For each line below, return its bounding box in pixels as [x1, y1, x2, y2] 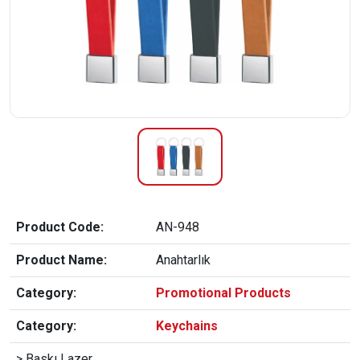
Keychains [156, 318, 218, 334]
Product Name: [16, 252, 107, 268]
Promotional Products [156, 285, 291, 301]
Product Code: [16, 219, 104, 235]
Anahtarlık [156, 252, 211, 268]
